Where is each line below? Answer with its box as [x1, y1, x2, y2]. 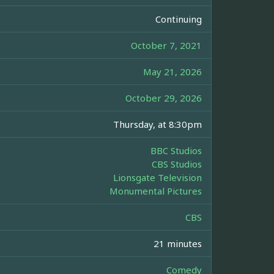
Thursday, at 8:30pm [113, 118, 202, 131]
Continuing [155, 13, 202, 26]
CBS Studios [152, 158, 202, 171]
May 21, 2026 [143, 65, 202, 78]
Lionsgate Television [113, 171, 202, 184]
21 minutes [154, 237, 202, 250]
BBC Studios [150, 144, 202, 157]
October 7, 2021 [131, 39, 202, 52]
